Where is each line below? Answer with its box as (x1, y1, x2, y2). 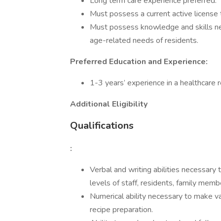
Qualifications (70, 119, 134, 132)
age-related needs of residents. (90, 35, 198, 46)
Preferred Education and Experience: (70, 56, 208, 67)
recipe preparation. (90, 204, 155, 215)
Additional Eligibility (70, 99, 147, 110)
